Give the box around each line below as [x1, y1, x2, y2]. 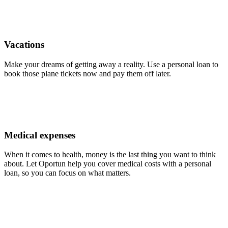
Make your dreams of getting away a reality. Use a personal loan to [4, 60, 218, 69]
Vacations [4, 39, 44, 50]
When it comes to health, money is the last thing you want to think [4, 150, 216, 159]
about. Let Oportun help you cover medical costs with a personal [4, 159, 211, 168]
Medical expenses [4, 129, 75, 140]
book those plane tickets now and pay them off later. [4, 69, 171, 78]
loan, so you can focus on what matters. [4, 168, 131, 178]
